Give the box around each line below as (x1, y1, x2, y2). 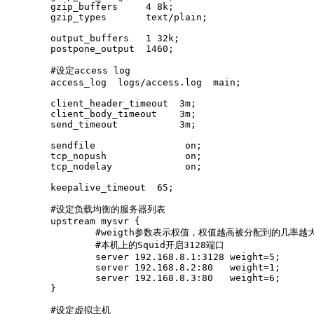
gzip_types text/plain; (6, 12, 207, 23)
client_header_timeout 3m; (6, 98, 196, 109)
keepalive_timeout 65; (6, 182, 174, 193)
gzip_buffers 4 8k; (6, 1, 174, 13)
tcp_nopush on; (6, 151, 202, 162)
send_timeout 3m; (6, 119, 196, 130)
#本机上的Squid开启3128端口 (6, 240, 224, 251)
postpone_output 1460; (6, 43, 174, 55)
